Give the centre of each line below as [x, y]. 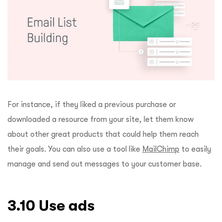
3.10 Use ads [53, 206]
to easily [195, 149]
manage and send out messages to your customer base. [105, 164]
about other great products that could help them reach [103, 135]
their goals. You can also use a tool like [75, 149]
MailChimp [161, 149]
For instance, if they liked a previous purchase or [92, 105]
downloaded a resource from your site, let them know [101, 120]
